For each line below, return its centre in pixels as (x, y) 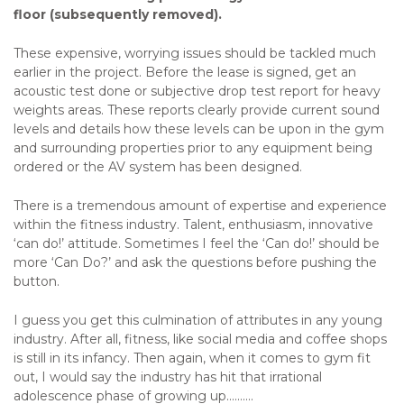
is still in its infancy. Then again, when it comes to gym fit (192, 358)
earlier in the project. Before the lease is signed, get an (185, 72)
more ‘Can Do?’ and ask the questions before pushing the (195, 262)
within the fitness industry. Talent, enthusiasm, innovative (193, 224)
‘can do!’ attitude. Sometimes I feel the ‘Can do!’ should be (197, 243)
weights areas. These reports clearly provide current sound (197, 110)
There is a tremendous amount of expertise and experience (200, 205)
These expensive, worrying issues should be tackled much (195, 53)
